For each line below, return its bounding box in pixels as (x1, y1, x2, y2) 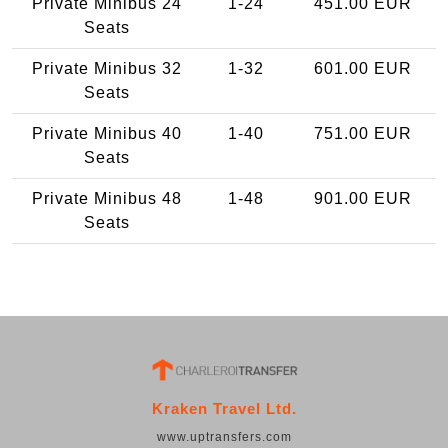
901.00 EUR (313, 189, 412, 207)
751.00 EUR (313, 124, 412, 142)
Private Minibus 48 (32, 189, 182, 207)
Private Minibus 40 (32, 124, 182, 142)
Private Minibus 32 (32, 59, 182, 77)
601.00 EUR (313, 59, 412, 77)
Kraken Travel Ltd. (151, 400, 297, 418)
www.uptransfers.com (156, 430, 292, 445)
